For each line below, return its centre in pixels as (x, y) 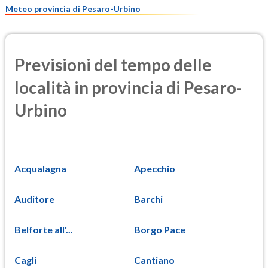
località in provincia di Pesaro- (128, 88)
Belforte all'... (44, 229)
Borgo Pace (160, 229)
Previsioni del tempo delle (113, 65)
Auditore (34, 199)
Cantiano (154, 260)
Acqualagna (40, 168)
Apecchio (155, 168)
